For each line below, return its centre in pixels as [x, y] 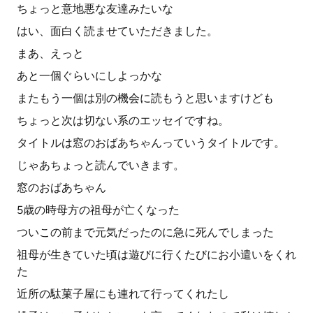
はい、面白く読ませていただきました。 [117, 31]
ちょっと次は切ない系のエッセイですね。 [123, 121]
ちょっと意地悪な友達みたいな [95, 9]
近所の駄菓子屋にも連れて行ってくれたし [123, 294]
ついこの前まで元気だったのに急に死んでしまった [145, 232]
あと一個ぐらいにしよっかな [89, 76]
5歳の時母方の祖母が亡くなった [98, 210]
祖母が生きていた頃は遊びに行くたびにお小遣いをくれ [156, 255]
